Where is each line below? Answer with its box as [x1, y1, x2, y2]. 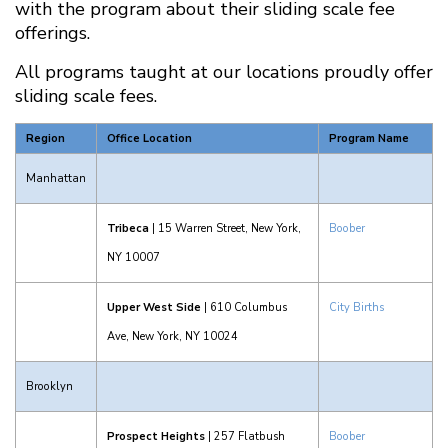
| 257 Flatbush [205, 429, 285, 444]
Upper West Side [107, 300, 201, 315]
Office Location [107, 131, 192, 146]
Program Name [329, 131, 409, 146]
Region [26, 131, 65, 146]
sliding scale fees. [15, 84, 157, 108]
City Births [329, 300, 384, 315]
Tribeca [107, 221, 149, 236]
